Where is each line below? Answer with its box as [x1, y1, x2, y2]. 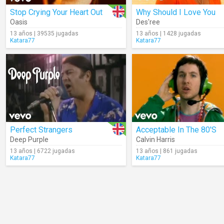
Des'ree [136, 18, 160, 26]
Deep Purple [10, 135, 48, 143]
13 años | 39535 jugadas [10, 30, 78, 37]
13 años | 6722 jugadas [10, 147, 75, 154]
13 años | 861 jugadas [136, 147, 197, 154]
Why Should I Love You [136, 7, 215, 17]
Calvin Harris [136, 135, 175, 143]
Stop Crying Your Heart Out [10, 7, 102, 17]
